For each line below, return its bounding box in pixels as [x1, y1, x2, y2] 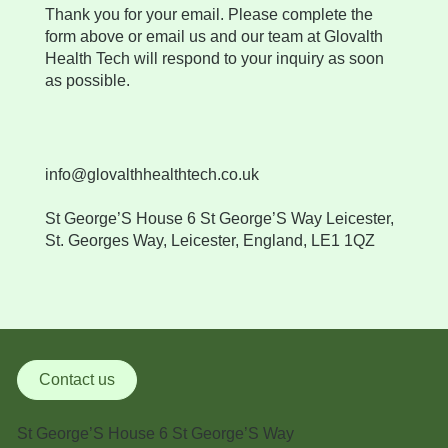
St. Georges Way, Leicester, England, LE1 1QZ [44, 232, 375, 250]
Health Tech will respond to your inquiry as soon [44, 50, 384, 68]
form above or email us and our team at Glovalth [44, 28, 383, 46]
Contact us [38, 371, 115, 389]
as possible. [44, 72, 130, 90]
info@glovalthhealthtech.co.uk [44, 166, 259, 184]
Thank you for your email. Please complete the [44, 6, 373, 24]
